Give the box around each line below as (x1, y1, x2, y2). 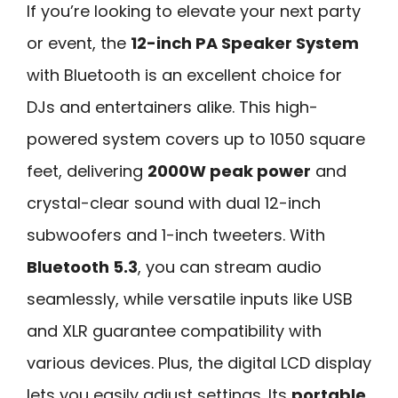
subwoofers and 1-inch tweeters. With (27, 223, 325, 246)
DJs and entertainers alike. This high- (27, 95, 318, 118)
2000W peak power (147, 159, 311, 182)
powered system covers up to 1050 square (27, 127, 365, 150)
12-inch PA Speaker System (131, 31, 359, 54)
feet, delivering (27, 159, 147, 182)
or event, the (27, 31, 131, 54)
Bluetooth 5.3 (27, 255, 138, 278)
